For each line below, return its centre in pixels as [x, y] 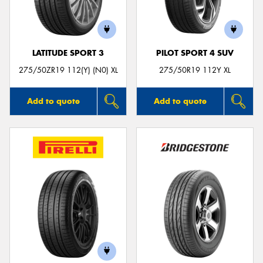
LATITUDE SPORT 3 [68, 53]
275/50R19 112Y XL [195, 70]
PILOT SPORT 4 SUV [195, 53]
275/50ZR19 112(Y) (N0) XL [68, 70]
